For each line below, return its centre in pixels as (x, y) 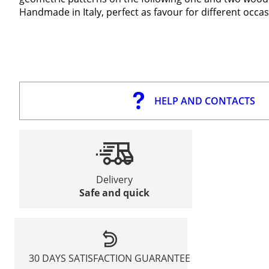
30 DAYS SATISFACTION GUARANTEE (110, 258)
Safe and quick (115, 192)
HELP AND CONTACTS (204, 101)
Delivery (115, 179)
